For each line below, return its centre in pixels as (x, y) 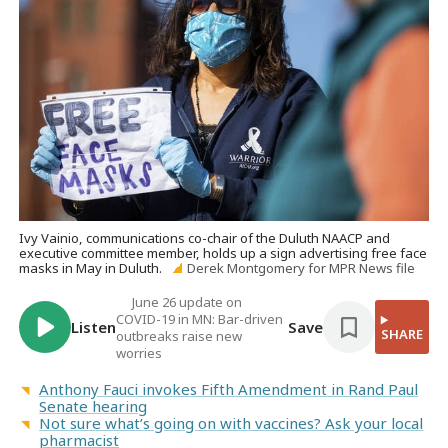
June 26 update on (187, 302)
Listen (94, 326)
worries (139, 353)
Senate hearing (93, 405)
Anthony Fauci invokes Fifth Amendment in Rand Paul (229, 388)
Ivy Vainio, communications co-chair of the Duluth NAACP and (205, 238)
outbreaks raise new (179, 336)
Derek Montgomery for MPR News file (300, 268)
